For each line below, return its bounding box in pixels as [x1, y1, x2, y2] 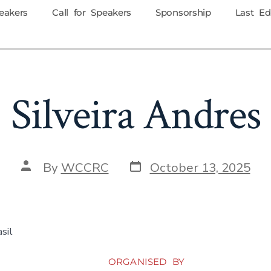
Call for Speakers [52, 7, 132, 18]
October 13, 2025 [149, 158, 250, 176]
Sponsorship [155, 7, 211, 18]
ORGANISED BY [108, 256, 185, 268]
